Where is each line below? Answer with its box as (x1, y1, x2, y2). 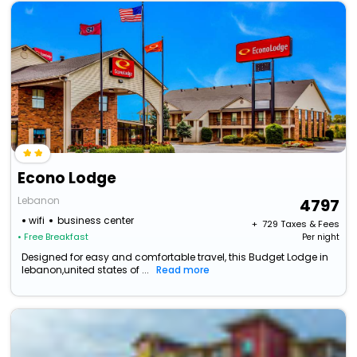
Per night (301, 231, 339, 244)
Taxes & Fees (280, 218, 339, 231)
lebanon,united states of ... (22, 263, 150, 277)
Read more (156, 263, 210, 277)
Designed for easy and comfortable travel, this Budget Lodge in (22, 250, 329, 265)
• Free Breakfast (18, 230, 89, 244)
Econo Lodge (18, 167, 117, 190)
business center (57, 214, 135, 228)
